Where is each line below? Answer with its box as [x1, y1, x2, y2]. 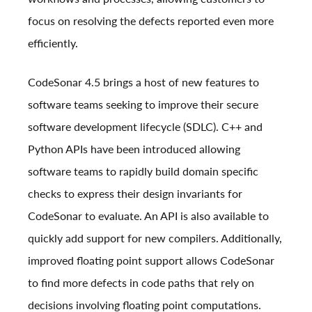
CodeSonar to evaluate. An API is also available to [28, 207, 269, 224]
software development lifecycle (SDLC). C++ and [28, 118, 263, 134]
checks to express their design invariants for [28, 185, 242, 201]
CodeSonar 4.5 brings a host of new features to [28, 73, 259, 90]
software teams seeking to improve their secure [28, 95, 258, 112]
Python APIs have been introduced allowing [28, 140, 240, 157]
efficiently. [28, 34, 78, 51]
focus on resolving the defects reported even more [28, 12, 274, 29]
